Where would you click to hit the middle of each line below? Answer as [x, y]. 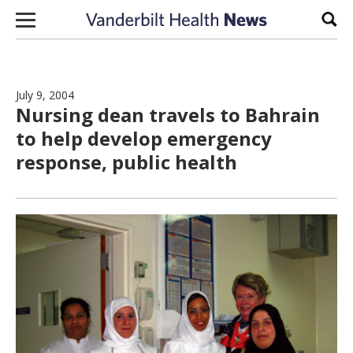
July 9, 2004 [45, 95]
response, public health [126, 162]
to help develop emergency [144, 138]
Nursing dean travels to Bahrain [168, 115]
